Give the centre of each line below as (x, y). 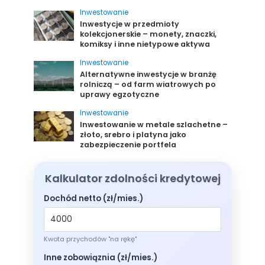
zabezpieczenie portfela (128, 144)
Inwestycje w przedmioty (130, 24)
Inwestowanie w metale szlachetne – (154, 124)
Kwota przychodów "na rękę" (91, 239)
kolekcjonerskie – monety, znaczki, (148, 34)
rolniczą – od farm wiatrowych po (148, 84)
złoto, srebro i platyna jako (133, 134)
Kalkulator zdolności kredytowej (132, 178)
